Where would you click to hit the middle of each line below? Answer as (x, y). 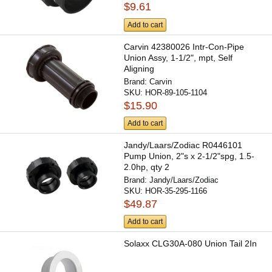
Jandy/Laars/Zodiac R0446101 (183, 145)
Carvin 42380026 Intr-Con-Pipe (184, 46)
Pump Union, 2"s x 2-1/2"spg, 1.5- (189, 156)
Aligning (139, 68)
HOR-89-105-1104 (176, 92)
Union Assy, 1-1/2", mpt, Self (178, 57)
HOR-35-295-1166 (176, 191)
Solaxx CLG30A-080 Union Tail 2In (191, 244)
